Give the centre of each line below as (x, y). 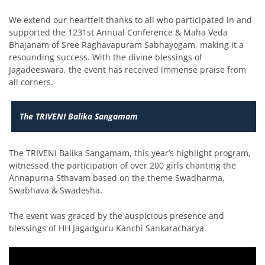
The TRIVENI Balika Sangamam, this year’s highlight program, (130, 153)
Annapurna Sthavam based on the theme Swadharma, (117, 177)
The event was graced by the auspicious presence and (117, 215)
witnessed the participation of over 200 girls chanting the (122, 165)
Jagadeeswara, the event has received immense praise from (127, 70)
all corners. (31, 82)
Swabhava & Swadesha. (56, 190)
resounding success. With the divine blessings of (106, 57)
